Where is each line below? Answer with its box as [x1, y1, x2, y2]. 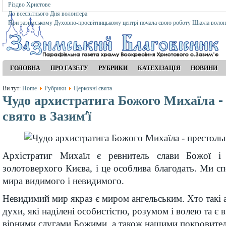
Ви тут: [3, 85, 22, 92]
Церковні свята [74, 85, 112, 92]
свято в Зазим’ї [3, 108, 91, 124]
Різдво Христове [8, 1, 50, 8]
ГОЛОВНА [10, 65, 40, 72]
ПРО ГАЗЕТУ [50, 65, 88, 72]
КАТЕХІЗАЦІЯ [138, 65, 181, 72]
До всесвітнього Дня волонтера [8, 10, 87, 17]
